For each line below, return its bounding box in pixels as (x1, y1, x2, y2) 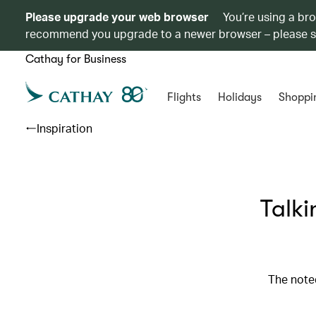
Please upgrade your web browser (25, 9, 209, 24)
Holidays (217, 91, 262, 104)
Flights (166, 91, 201, 104)
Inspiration (37, 121, 92, 135)
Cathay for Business (25, 53, 126, 66)
